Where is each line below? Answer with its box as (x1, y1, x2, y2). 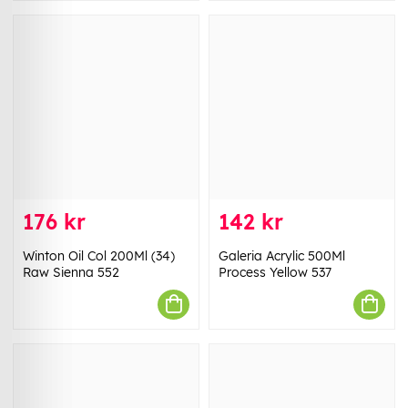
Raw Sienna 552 (23, 263, 119, 280)
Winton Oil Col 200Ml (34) (23, 247, 175, 264)
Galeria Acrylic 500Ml (219, 247, 345, 264)
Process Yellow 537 (219, 263, 331, 280)
